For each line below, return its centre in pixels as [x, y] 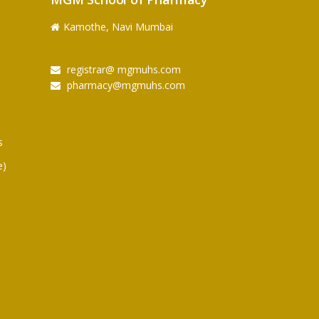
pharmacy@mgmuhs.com [124, 85]
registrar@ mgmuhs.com [122, 69]
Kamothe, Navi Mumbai [118, 26]
